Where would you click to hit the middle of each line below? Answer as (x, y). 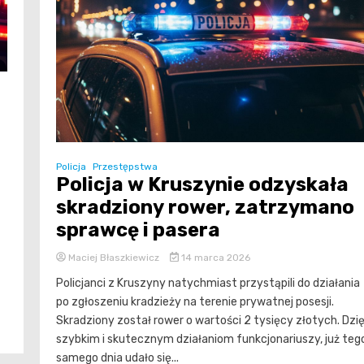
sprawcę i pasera (138, 230)
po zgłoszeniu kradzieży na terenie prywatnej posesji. (195, 301)
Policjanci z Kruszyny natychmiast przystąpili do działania (208, 283)
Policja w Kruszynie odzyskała (202, 184)
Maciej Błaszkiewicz (114, 257)
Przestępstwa (125, 166)
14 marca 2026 (214, 257)
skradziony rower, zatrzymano (205, 207)
